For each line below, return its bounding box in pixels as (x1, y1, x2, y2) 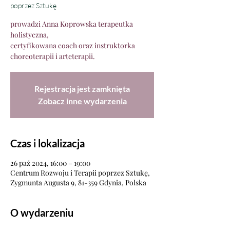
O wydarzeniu (10, 206, 73, 219)
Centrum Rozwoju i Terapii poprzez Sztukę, (10, 168, 150, 178)
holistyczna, (10, 30, 49, 40)
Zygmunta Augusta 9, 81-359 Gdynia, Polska (10, 178, 146, 187)
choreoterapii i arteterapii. (10, 51, 95, 61)
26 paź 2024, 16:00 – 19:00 (10, 158, 90, 168)
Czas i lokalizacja (10, 137, 85, 149)
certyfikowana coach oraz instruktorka (10, 41, 135, 50)
